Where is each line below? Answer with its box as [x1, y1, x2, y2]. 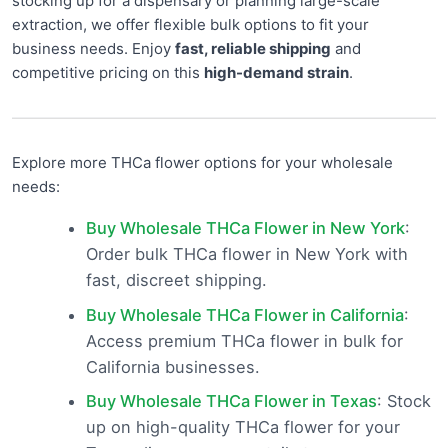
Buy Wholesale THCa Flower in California [85, 304, 404, 325]
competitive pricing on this [12, 63, 204, 83]
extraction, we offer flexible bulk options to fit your [12, 15, 369, 35]
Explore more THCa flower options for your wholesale [12, 153, 393, 173]
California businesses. [85, 356, 260, 377]
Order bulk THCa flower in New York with [85, 244, 408, 265]
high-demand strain [204, 63, 349, 83]
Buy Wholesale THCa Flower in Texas [85, 390, 377, 411]
